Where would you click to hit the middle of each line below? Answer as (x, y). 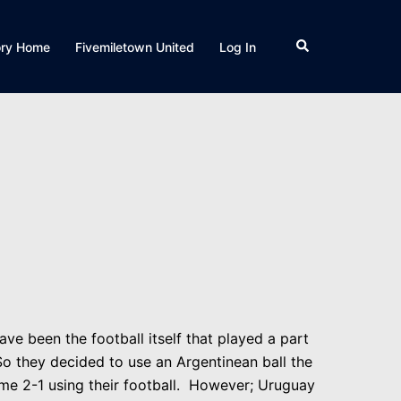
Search (315, 44)
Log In (238, 47)
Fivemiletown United (135, 47)
